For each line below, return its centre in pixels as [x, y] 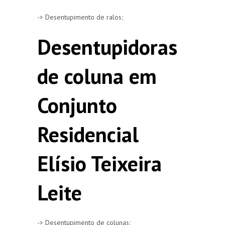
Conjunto [77, 105]
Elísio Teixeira [99, 163]
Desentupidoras [107, 47]
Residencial [88, 134]
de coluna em [97, 76]
